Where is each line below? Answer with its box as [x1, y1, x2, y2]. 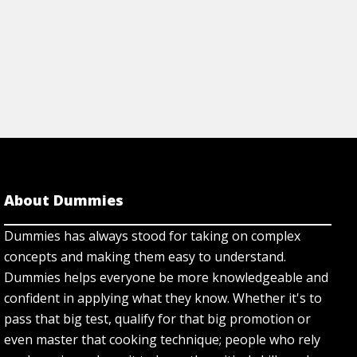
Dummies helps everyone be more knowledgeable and [4, 269, 329, 287]
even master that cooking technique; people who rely [4, 331, 321, 349]
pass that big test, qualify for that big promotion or [4, 310, 312, 328]
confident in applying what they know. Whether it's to [4, 289, 323, 308]
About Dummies [4, 190, 124, 210]
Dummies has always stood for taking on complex [4, 227, 301, 245]
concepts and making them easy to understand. [4, 248, 287, 266]
